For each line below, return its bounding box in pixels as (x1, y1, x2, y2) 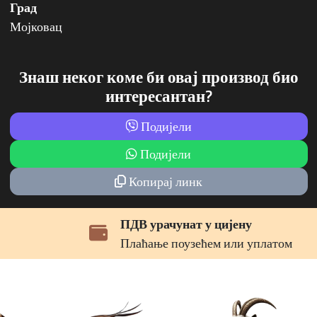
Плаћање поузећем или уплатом (88, 233, 260, 253)
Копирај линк (126, 171, 202, 191)
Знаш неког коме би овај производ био (18, 64, 299, 89)
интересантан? (105, 83, 212, 108)
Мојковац (9, 16, 62, 36)
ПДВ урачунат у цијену (88, 214, 220, 234)
